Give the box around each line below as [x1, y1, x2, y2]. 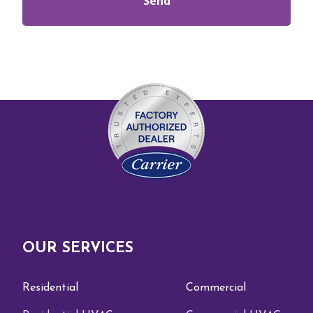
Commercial [185, 282, 246, 293]
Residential [22, 282, 78, 293]
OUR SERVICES [22, 240, 133, 256]
